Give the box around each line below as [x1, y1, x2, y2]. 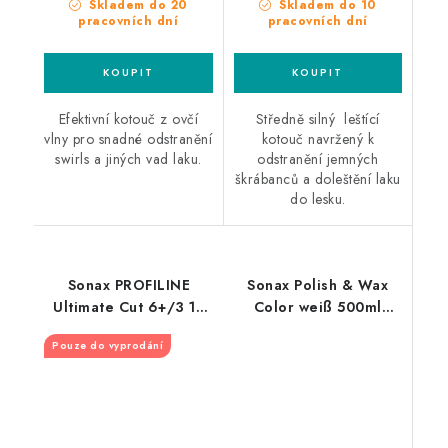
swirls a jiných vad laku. [55, 148, 202, 169]
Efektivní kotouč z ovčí [58, 108, 198, 129]
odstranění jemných [257, 148, 379, 169]
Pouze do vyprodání [52, 337, 163, 353]
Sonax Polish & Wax [247, 274, 389, 295]
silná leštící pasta [66, 318, 191, 339]
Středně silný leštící [255, 108, 380, 129]
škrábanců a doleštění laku [234, 168, 401, 189]
